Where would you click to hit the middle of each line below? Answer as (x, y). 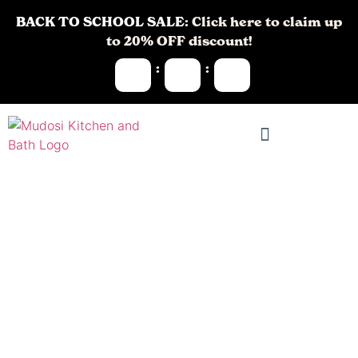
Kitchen (99, 288)
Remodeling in (153, 327)
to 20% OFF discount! (179, 41)
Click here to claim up (265, 22)
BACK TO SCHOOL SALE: (102, 22)
